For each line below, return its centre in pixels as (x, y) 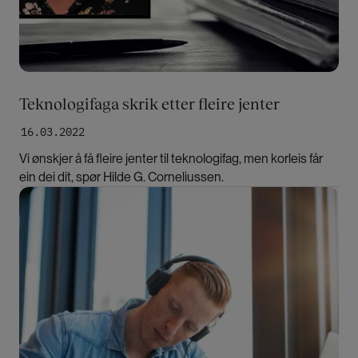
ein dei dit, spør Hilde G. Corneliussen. (121, 177)
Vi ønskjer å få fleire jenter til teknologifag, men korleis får (171, 159)
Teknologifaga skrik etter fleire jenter (149, 104)
